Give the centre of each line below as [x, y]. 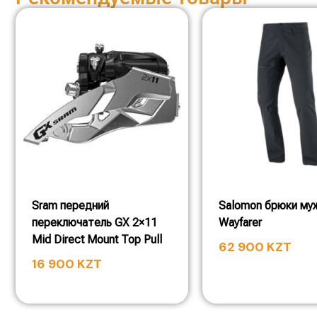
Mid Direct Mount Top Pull [97, 240]
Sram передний [70, 206]
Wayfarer [240, 223]
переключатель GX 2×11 [94, 223]
